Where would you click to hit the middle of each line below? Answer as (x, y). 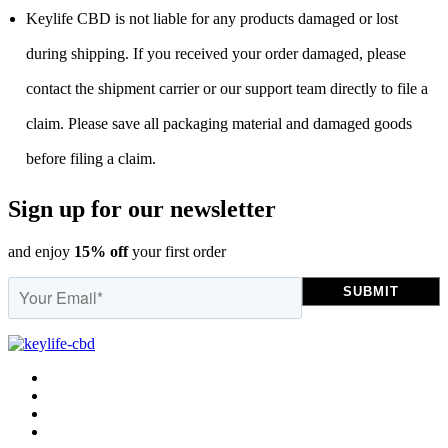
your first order (179, 251)
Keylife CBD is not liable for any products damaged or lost (212, 18)
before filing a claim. (91, 158)
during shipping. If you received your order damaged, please (216, 53)
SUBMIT (371, 291)
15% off (103, 251)
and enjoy (41, 251)
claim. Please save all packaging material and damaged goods (219, 123)
